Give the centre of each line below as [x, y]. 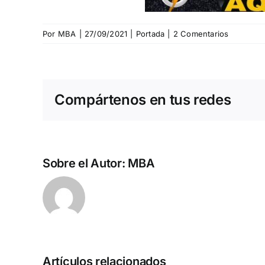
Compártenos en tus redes [143, 99]
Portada [150, 33]
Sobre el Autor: [85, 163]
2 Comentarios [201, 33]
